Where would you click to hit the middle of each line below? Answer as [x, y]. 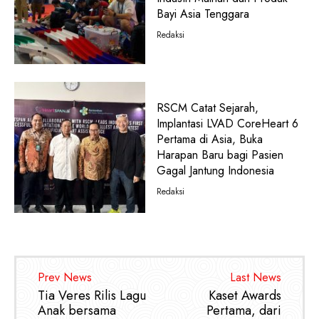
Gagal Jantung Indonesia [215, 171]
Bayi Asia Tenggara [203, 14]
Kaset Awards [245, 295]
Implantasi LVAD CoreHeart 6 [227, 124]
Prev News [65, 277]
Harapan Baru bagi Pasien [220, 155]
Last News [255, 277]
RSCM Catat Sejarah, [207, 108]
